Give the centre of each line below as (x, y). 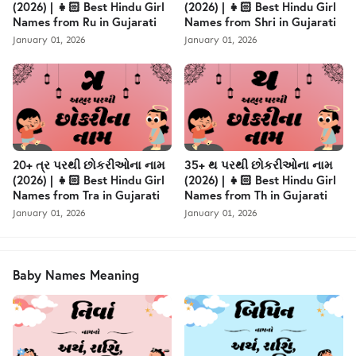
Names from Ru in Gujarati (85, 21)
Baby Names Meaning (76, 274)
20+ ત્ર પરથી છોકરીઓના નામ (89, 164)
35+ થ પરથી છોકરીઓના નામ (259, 164)
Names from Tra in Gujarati (86, 194)
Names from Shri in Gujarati (260, 21)
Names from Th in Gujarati (256, 194)
